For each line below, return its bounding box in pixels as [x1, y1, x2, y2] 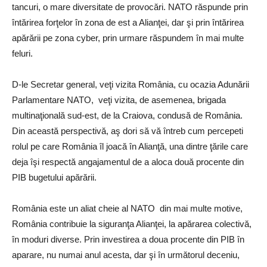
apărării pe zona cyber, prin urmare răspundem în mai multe [12, 32, 244, 43]
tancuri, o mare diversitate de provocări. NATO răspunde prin [12, 1, 248, 12]
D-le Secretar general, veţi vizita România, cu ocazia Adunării [12, 79, 249, 89]
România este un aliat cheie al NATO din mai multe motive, [12, 203, 245, 213]
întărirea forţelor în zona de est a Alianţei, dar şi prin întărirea [12, 17, 244, 27]
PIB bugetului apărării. [12, 172, 97, 182]
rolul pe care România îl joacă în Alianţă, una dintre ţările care [12, 141, 248, 151]
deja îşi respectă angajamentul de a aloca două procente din [12, 156, 244, 167]
